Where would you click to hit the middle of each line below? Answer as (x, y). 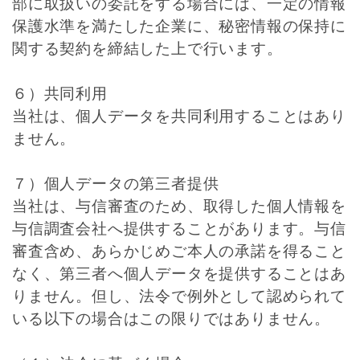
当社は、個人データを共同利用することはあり (179, 116)
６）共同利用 (60, 94)
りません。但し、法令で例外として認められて (179, 296)
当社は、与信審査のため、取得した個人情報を (179, 206)
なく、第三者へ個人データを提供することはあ (179, 274)
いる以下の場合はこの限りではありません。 (171, 319)
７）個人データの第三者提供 (116, 184)
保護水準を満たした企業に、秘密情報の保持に (179, 26)
